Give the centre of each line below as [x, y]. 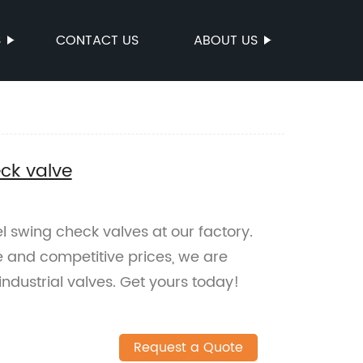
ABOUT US [226, 41]
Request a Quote [188, 348]
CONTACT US [97, 41]
